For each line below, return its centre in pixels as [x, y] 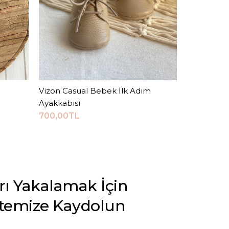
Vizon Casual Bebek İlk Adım [95, 90]
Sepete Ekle [108, 90]
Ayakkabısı [60, 103]
